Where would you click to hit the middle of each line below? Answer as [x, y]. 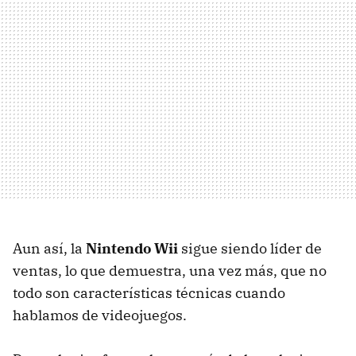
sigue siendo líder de [250, 249]
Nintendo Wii [132, 249]
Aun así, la [49, 249]
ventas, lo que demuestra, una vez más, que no [170, 271]
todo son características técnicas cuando [149, 293]
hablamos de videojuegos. [100, 315]
